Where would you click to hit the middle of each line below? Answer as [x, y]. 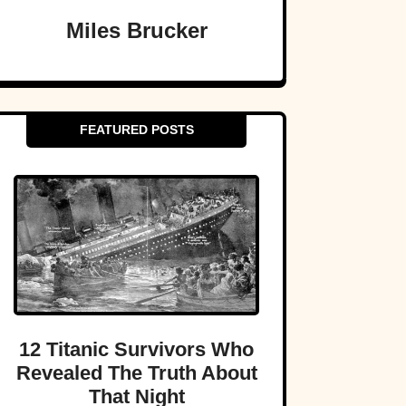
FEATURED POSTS [136, 130]
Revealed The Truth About [136, 372]
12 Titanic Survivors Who [136, 349]
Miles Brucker [136, 31]
